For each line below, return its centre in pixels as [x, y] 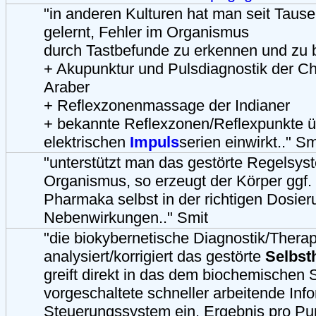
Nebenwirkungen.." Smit [126, 217]
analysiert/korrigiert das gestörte [154, 256]
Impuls [154, 142]
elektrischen [87, 142]
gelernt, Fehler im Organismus [146, 32]
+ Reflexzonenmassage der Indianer [167, 105]
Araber [67, 87]
